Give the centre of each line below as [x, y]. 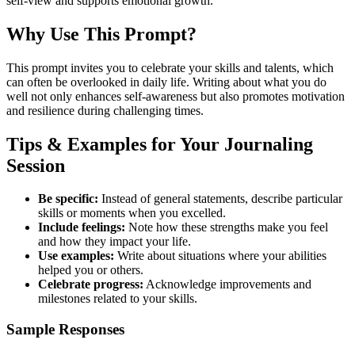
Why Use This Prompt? [101, 34]
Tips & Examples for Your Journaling [160, 144]
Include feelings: [82, 227]
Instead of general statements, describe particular [220, 199]
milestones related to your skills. [118, 299]
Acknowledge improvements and [227, 284]
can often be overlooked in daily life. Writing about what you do [166, 82]
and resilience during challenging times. [105, 110]
